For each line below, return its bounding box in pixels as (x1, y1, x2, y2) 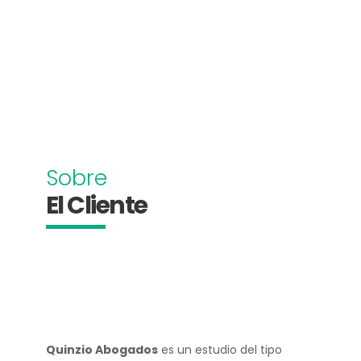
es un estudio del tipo (157, 342, 282, 358)
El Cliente (45, 189, 147, 222)
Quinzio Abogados (45, 342, 158, 358)
